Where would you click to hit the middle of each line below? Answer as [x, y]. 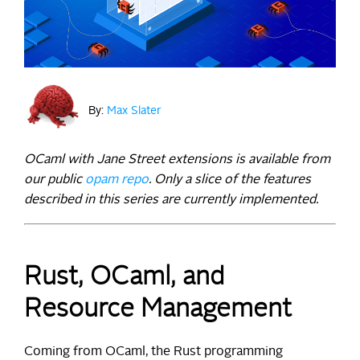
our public [55, 180]
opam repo [117, 180]
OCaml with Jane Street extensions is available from [177, 160]
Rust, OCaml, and [125, 278]
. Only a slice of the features [230, 180]
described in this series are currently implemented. [171, 200]
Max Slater [134, 111]
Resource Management [158, 311]
